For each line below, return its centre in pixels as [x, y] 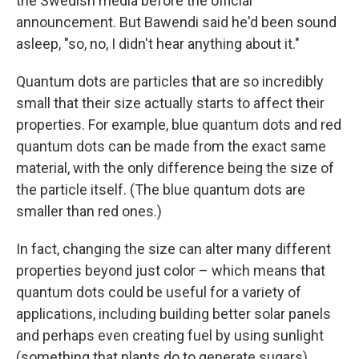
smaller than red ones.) [89, 211]
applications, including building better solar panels [173, 314]
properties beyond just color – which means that [171, 270]
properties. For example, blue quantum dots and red [179, 125]
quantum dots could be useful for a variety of [159, 292]
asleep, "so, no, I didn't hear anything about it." [158, 44]
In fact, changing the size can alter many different [173, 249]
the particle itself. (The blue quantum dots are [161, 190]
